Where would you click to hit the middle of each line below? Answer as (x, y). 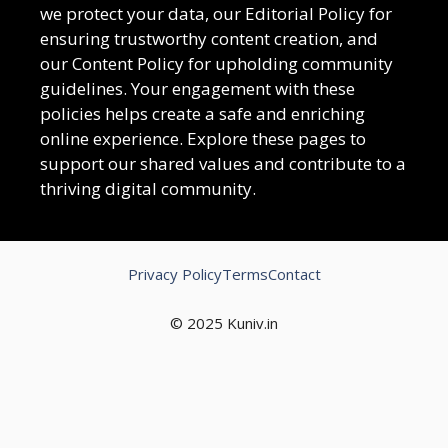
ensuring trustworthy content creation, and (209, 38)
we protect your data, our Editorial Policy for (216, 13)
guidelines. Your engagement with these (197, 88)
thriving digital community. (148, 188)
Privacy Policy (174, 274)
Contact (294, 274)
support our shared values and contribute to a (223, 163)
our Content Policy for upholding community (216, 63)
